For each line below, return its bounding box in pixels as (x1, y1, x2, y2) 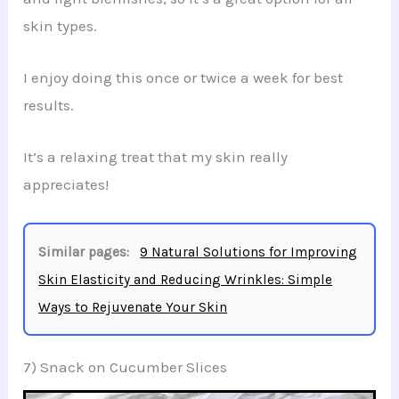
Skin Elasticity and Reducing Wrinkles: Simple (38, 272, 333, 289)
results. (23, 95, 75, 114)
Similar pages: (38, 244, 130, 261)
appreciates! (23, 175, 110, 194)
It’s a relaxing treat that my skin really (23, 148, 289, 167)
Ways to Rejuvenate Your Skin (38, 299, 228, 316)
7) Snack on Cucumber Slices (23, 358, 228, 377)
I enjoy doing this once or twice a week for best (23, 68, 344, 86)
